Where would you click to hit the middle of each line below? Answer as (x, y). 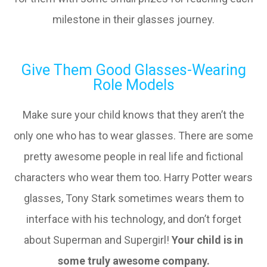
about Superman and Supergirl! (98, 240)
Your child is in (207, 240)
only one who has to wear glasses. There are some (133, 136)
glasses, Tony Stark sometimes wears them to (133, 198)
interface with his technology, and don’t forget (133, 219)
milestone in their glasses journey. (133, 19)
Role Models (133, 85)
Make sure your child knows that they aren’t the (133, 115)
